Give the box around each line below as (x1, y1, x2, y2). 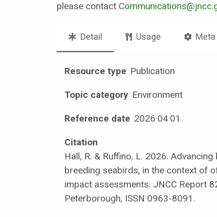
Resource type (64, 65, 126, 77)
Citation (64, 136, 98, 148)
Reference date (64, 112, 130, 124)
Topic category (64, 89, 128, 100)
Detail (78, 31, 102, 42)
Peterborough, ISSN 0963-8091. (64, 192, 195, 204)
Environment (130, 89, 183, 100)
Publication (128, 65, 175, 77)
